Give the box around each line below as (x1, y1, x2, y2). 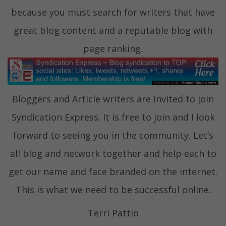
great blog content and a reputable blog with (14, 24, 212, 37)
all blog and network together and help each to (10, 147, 216, 159)
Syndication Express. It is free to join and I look (11, 110, 215, 123)
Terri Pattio (87, 206, 139, 219)
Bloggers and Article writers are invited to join (12, 92, 214, 105)
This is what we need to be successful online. (15, 183, 211, 196)
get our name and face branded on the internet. (9, 165, 217, 178)
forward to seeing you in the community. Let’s (13, 129, 213, 141)
